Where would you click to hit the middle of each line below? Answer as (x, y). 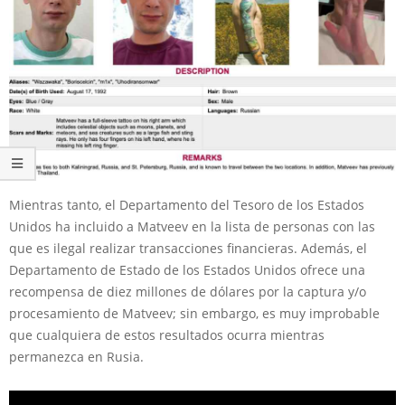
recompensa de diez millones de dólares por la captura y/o (188, 292)
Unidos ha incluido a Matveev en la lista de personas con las (192, 227)
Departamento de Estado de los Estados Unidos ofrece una (187, 270)
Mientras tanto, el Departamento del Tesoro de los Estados (187, 205)
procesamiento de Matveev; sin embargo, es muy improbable (194, 314)
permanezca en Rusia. (76, 357)
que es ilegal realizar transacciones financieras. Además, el (188, 249)
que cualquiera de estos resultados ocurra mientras (167, 335)
